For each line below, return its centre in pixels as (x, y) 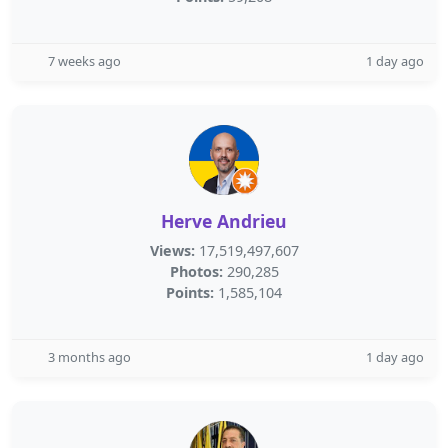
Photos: (196, 271)
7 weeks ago (84, 61)
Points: (190, 292)
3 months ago (89, 357)
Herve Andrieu (224, 221)
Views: (172, 250)
